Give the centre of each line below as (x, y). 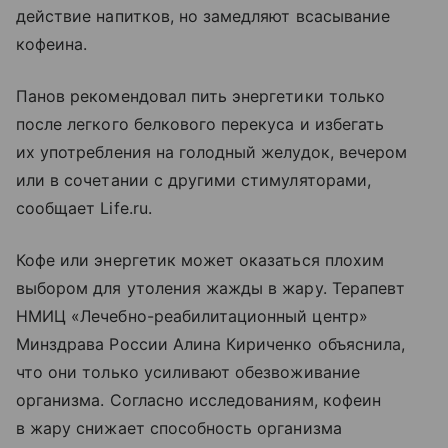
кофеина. (52, 44)
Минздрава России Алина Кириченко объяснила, (211, 344)
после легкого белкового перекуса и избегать (200, 124)
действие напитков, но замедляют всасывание (203, 16)
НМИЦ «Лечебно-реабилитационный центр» (192, 316)
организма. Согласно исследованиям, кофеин (198, 400)
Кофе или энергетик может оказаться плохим (200, 260)
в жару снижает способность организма (179, 428)
